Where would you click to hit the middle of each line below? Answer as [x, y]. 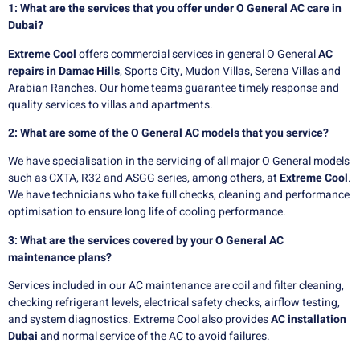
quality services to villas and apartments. [110, 104]
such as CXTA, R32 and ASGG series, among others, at [144, 178]
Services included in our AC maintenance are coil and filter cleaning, [176, 286]
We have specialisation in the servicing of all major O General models [179, 162]
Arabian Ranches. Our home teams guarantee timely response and [174, 88]
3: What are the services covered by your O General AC [146, 240]
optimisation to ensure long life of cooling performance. [147, 212]
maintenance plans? [60, 257]
